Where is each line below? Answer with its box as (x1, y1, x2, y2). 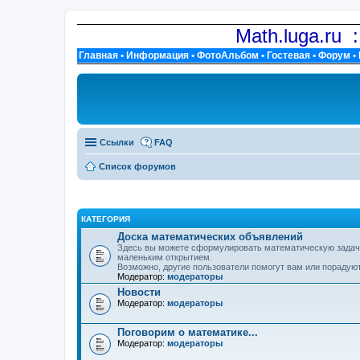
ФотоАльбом (197, 50, 259, 61)
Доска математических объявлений (117, 230, 303, 243)
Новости (117, 285, 161, 298)
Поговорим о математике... (117, 325, 258, 338)
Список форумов (99, 162, 176, 171)
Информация (126, 50, 189, 61)
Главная (79, 50, 118, 61)
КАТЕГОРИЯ (81, 214, 130, 223)
